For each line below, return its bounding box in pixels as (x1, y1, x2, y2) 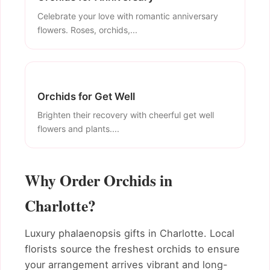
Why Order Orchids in (25, 169, 172, 192)
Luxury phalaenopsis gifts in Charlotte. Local (25, 227, 234, 240)
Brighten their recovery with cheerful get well (37, 110, 214, 121)
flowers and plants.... (37, 124, 119, 134)
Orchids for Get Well (37, 90, 135, 102)
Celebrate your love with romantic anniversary (37, 10, 218, 21)
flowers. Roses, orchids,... (37, 24, 137, 35)
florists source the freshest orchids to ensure (25, 243, 240, 256)
